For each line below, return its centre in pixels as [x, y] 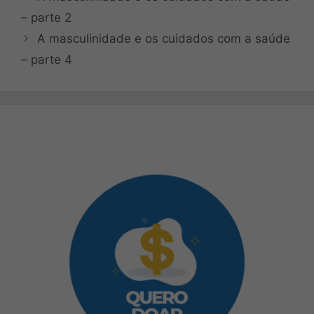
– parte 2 [46, 17]
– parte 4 [47, 59]
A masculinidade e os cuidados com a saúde [164, 38]
